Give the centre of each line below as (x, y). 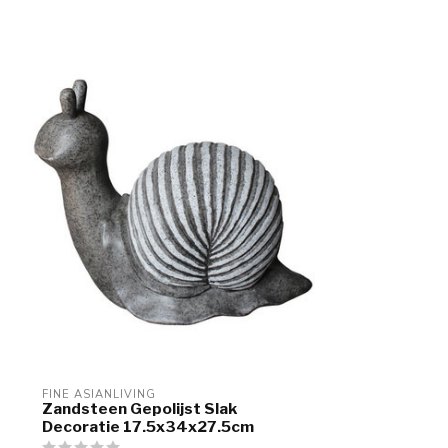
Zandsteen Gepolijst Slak (139, 409)
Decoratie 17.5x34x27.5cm (148, 427)
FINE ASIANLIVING (99, 395)
